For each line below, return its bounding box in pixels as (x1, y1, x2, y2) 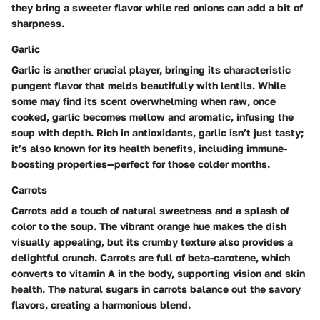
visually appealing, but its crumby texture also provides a (11, 236, 293, 249)
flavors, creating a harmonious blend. (11, 299, 191, 311)
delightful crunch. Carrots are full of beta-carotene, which (11, 251, 290, 264)
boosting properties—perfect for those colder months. (11, 158, 270, 171)
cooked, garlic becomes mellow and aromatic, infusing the (11, 111, 294, 124)
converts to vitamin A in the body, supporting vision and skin (11, 267, 305, 280)
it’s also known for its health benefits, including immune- (11, 142, 287, 155)
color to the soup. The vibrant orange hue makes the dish (11, 220, 286, 233)
